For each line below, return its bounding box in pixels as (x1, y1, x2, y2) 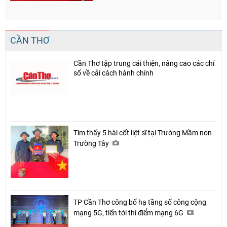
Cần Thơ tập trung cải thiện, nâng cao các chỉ (73, 59, 214, 68)
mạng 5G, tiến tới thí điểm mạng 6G (73, 209, 185, 217)
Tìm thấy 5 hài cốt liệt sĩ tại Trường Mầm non (73, 129, 212, 137)
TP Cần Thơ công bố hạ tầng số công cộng (73, 198, 206, 207)
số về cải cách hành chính (73, 69, 154, 78)
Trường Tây (73, 139, 110, 148)
